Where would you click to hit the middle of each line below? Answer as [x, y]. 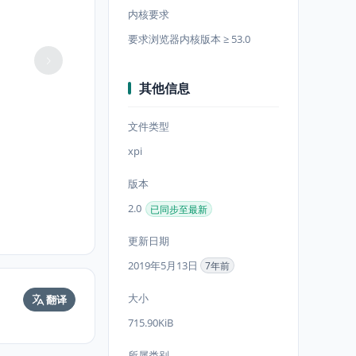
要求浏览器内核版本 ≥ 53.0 [189, 39]
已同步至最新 [179, 209]
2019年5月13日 [164, 265]
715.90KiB [151, 323]
